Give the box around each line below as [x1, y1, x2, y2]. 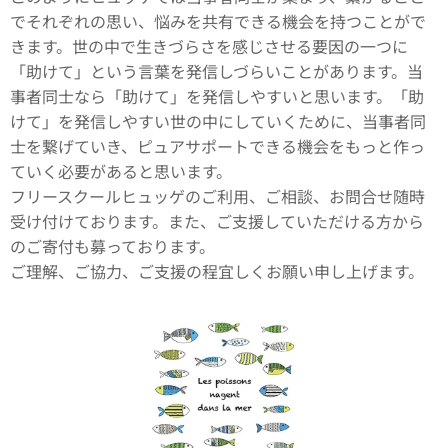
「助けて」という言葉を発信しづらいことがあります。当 [10, 59, 423, 83]
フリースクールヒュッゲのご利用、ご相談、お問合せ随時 [10, 184, 425, 208]
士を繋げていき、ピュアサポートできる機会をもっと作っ [10, 134, 425, 158]
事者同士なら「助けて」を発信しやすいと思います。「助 [10, 84, 424, 108]
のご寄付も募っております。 [10, 234, 215, 258]
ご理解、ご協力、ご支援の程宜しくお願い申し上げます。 [10, 259, 424, 283]
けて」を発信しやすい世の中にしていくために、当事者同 [10, 109, 426, 133]
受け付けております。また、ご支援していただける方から [10, 209, 424, 233]
